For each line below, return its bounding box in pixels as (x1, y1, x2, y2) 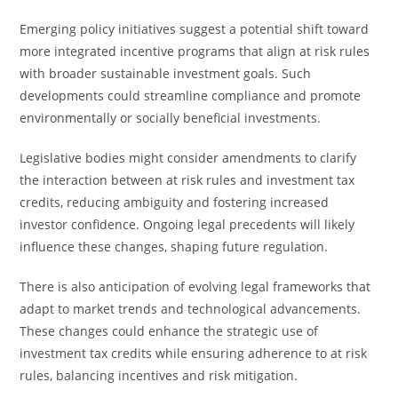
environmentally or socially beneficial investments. (20, 109, 322, 126)
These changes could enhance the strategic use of (20, 322, 319, 339)
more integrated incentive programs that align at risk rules (20, 43, 370, 60)
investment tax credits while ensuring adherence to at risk (20, 345, 368, 362)
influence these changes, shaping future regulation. (20, 238, 329, 255)
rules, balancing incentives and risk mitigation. (20, 367, 298, 384)
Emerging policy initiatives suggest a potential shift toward (20, 20, 370, 37)
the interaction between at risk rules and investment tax (20, 171, 355, 188)
